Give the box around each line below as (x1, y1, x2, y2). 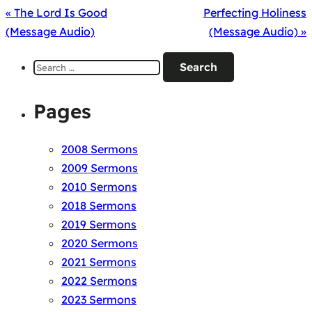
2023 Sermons (61, 292, 136, 307)
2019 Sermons (61, 217, 136, 232)
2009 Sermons (61, 161, 138, 175)
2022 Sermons (61, 274, 137, 288)
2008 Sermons (61, 142, 138, 157)
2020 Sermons (61, 236, 138, 251)
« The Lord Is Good (6, 6, 107, 20)
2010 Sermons (61, 180, 137, 194)
